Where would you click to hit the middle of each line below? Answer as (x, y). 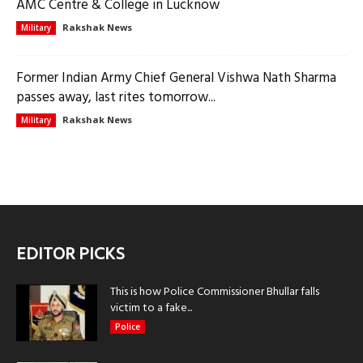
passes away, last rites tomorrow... (116, 98)
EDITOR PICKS (70, 255)
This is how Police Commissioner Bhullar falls (215, 292)
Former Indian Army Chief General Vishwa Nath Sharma (176, 78)
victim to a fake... (151, 308)
